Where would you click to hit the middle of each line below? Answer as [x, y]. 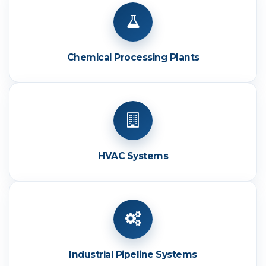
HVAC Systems [133, 156]
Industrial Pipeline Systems [133, 254]
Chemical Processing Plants [133, 57]
